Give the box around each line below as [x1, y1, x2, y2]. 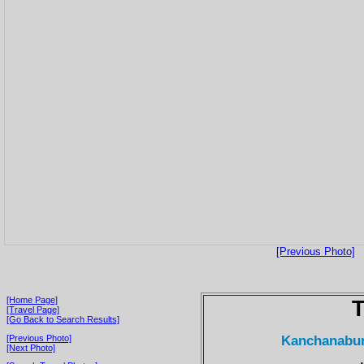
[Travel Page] [6, 304, 59, 314]
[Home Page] [6, 294, 58, 305]
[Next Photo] [6, 342, 55, 353]
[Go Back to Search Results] [6, 314, 119, 324]
